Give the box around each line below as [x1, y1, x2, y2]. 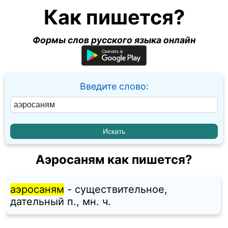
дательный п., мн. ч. [10, 195, 111, 208]
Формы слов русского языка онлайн [33, 35, 195, 45]
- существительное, [64, 183, 167, 196]
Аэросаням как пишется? [36, 152, 192, 167]
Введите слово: [79, 81, 149, 92]
